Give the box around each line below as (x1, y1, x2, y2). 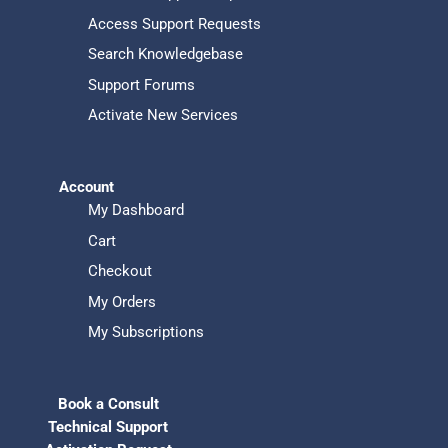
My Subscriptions (87, 323, 204, 342)
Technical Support (48, 417, 169, 436)
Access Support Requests (87, 14, 261, 33)
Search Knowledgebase (87, 45, 243, 64)
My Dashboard (87, 201, 184, 220)
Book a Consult (57, 394, 159, 413)
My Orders (87, 292, 156, 311)
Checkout (87, 262, 152, 281)
